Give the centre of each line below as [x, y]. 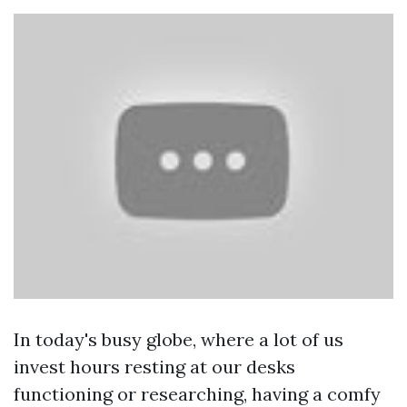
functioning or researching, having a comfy [197, 393]
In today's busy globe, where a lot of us [179, 339]
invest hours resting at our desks [154, 366]
